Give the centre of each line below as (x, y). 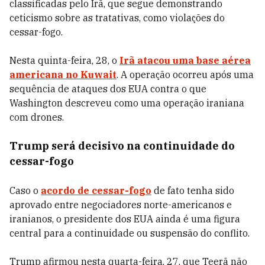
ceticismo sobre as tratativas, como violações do (117, 18)
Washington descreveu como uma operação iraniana (127, 103)
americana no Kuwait (63, 75)
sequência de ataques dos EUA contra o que (108, 89)
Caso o (25, 190)
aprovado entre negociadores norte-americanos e (121, 205)
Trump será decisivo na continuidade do (122, 146)
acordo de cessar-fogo (96, 190)
